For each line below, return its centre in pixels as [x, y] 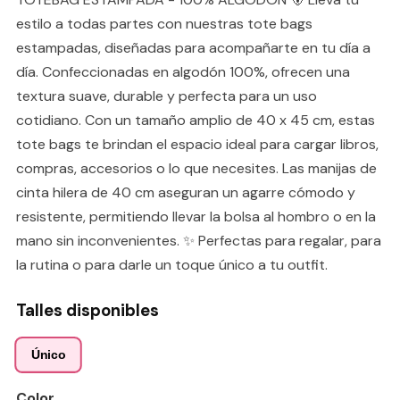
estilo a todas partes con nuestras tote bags [164, 23]
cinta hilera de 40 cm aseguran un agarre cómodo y [186, 192]
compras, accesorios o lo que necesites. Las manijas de [196, 168]
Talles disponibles [87, 310]
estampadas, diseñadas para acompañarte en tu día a [193, 47]
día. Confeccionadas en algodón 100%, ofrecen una [183, 71]
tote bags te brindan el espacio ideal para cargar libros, [197, 144]
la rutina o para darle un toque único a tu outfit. [172, 264]
